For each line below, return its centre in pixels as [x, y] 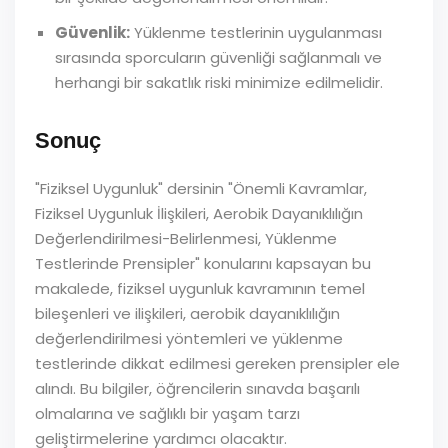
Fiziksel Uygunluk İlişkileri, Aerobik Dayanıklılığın [199, 213]
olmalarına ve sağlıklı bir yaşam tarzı [167, 413]
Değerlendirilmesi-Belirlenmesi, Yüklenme [186, 238]
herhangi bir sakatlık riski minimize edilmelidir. [219, 82]
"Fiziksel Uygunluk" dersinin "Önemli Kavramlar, [201, 188]
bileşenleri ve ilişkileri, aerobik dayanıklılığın [187, 313]
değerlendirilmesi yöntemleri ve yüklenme [189, 338]
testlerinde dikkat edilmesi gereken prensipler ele [217, 363]
